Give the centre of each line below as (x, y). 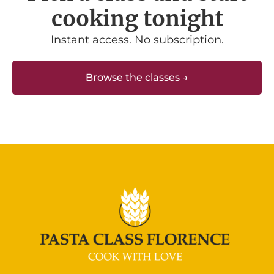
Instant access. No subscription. (137, 40)
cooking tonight (137, 19)
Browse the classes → (137, 78)
